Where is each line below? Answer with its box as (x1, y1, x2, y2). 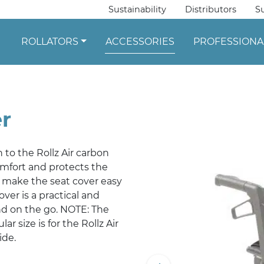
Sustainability (108, 4, 167, 15)
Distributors (185, 4, 237, 15)
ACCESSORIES (105, 36, 174, 48)
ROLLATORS (21, 36, 79, 48)
